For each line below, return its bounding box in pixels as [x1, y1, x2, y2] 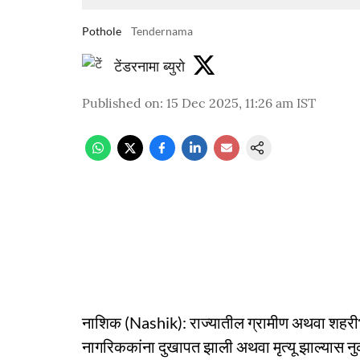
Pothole [82, 24, 121, 38]
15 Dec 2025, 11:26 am [166, 95, 293, 111]
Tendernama [131, 24, 193, 38]
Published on [82, 95, 160, 111]
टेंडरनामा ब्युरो [114, 56, 185, 76]
